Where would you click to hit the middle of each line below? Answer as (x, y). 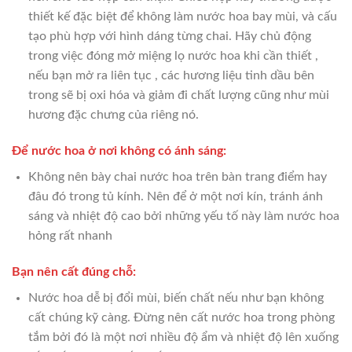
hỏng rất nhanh (70, 236)
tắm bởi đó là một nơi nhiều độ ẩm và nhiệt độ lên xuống (183, 337)
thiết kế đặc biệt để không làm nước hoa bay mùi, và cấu (182, 17)
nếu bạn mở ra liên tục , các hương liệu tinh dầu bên (171, 76)
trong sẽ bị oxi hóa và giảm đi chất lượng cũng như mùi (178, 95)
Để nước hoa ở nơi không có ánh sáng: (119, 151)
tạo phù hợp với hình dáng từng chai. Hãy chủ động (169, 37)
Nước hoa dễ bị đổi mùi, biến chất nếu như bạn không (176, 297)
